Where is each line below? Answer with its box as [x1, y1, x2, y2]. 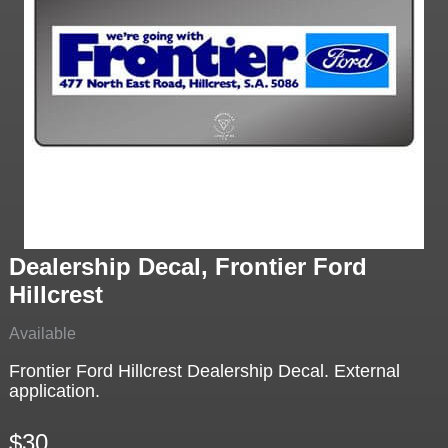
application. [8, 381, 100, 402]
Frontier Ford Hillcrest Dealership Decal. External [8, 361, 400, 382]
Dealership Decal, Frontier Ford [8, 253, 367, 281]
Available [8, 325, 76, 343]
